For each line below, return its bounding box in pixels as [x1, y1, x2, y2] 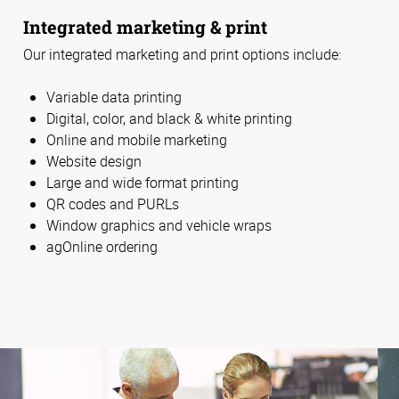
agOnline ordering [46, 236, 158, 256]
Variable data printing [46, 86, 182, 107]
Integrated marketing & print [23, 15, 267, 39]
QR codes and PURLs [46, 193, 179, 214]
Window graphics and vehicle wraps [46, 215, 272, 235]
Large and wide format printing [46, 172, 239, 192]
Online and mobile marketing [46, 129, 227, 150]
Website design [46, 151, 142, 171]
